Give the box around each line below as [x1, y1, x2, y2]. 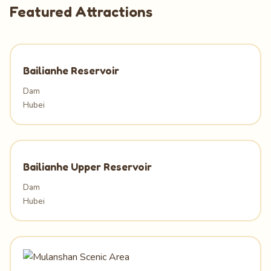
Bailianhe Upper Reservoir [23, 160, 152, 173]
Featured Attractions [10, 3, 152, 21]
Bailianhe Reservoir [23, 64, 119, 77]
